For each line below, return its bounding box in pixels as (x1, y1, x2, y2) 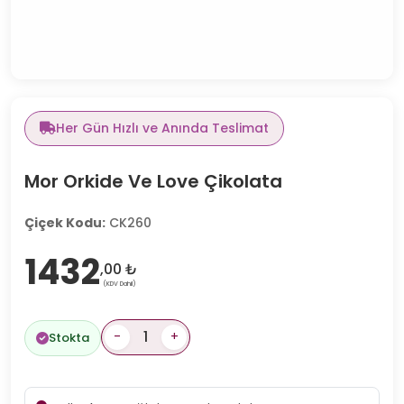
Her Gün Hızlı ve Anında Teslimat (56, 118, 269, 137)
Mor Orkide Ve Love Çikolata (24, 168, 282, 194)
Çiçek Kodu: (24, 213, 106, 232)
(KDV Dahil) (102, 279, 136, 288)
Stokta (49, 329, 89, 347)
